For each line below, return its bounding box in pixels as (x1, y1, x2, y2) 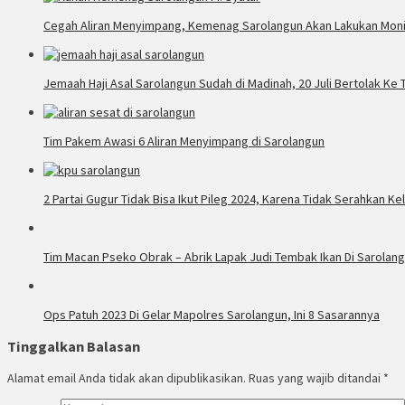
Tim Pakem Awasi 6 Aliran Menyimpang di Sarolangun (43, 132, 325, 149)
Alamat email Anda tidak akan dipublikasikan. (7, 370, 246, 387)
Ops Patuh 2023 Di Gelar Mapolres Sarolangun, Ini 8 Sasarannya (43, 306, 380, 323)
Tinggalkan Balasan (7, 337, 140, 356)
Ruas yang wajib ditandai (249, 370, 383, 387)
